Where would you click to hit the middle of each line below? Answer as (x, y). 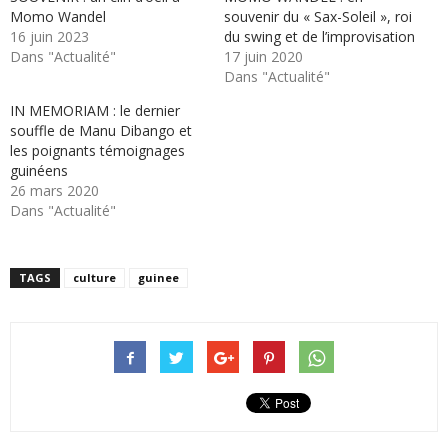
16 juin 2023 (49, 36)
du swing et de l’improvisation (319, 36)
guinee (158, 277)
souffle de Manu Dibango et (101, 130)
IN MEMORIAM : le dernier (95, 110)
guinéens (39, 170)
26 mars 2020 (54, 190)
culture (94, 277)
